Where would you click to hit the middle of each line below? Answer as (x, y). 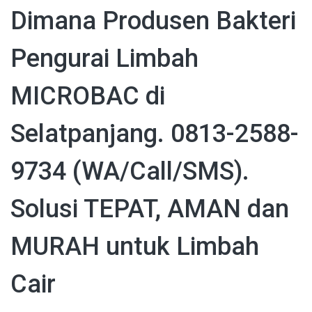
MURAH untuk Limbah (135, 246)
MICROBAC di (88, 96)
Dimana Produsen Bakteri (153, 21)
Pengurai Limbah (104, 58)
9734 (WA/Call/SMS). (130, 171)
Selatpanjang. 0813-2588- (155, 133)
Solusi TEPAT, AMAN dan (150, 209)
